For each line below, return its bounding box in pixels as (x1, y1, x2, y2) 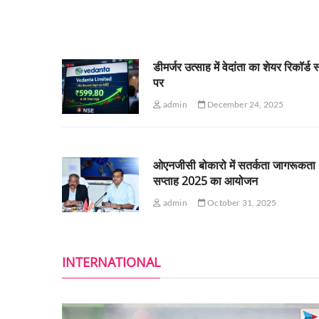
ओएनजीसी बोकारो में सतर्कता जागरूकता (153, 157, 316, 173)
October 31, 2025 (205, 197, 277, 208)
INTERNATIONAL (62, 253, 160, 271)
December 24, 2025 (205, 98, 284, 110)
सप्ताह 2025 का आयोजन (153, 172, 258, 189)
